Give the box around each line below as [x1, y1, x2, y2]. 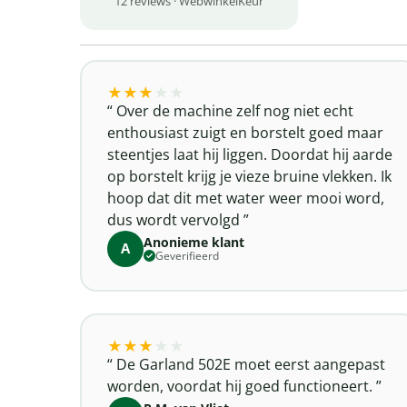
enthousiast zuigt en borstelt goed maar [106, 122, 383, 143]
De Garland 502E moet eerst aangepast [112, 353, 385, 374]
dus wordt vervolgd [106, 209, 243, 230]
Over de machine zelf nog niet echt [112, 100, 353, 121]
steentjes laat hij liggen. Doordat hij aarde [106, 144, 392, 164]
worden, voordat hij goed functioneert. [106, 375, 376, 396]
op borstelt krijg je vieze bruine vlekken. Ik [106, 165, 392, 186]
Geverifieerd [154, 247, 219, 263]
